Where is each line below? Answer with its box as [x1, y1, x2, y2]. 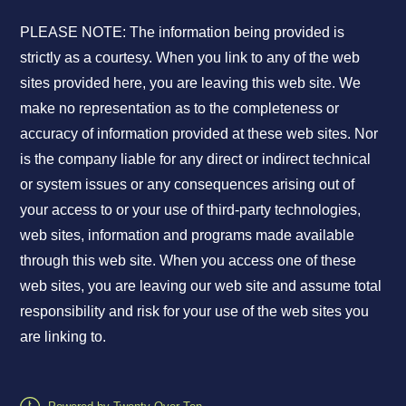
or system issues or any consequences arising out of [20, 176, 355, 192]
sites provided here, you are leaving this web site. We [20, 74, 362, 91]
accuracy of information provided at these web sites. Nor [20, 125, 379, 141]
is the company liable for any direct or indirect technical [20, 150, 372, 167]
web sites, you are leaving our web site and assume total [20, 277, 382, 294]
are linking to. [20, 328, 107, 344]
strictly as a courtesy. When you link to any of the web [20, 49, 361, 65]
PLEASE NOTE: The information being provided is [20, 24, 345, 40]
